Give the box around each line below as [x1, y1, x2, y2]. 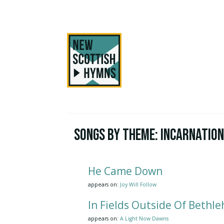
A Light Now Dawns [120, 214, 169, 222]
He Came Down [88, 163, 163, 178]
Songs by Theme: [74, 125, 161, 145]
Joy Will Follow [120, 180, 157, 188]
